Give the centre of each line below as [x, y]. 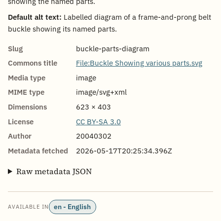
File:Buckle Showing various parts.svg [139, 63]
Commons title [33, 63]
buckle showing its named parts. [62, 29]
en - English [73, 207]
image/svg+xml [101, 92]
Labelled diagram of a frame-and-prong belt [136, 17]
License [21, 121]
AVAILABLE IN [28, 207]
